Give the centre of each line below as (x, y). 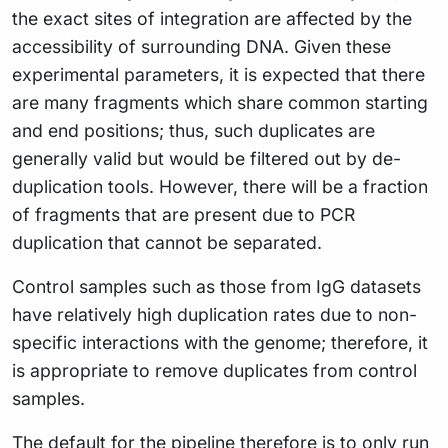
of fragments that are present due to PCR (183, 214)
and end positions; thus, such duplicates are (193, 130)
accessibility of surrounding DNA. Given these (201, 46)
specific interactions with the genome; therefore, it (220, 342)
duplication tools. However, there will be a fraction (220, 186)
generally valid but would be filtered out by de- (206, 158)
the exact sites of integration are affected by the (212, 18)
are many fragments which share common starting (220, 102)
